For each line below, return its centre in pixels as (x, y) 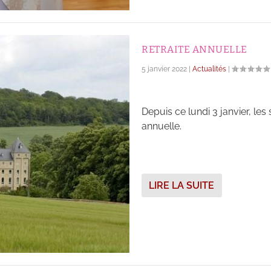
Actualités (209, 69)
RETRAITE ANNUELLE (194, 49)
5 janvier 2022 (164, 69)
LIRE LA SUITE (181, 185)
